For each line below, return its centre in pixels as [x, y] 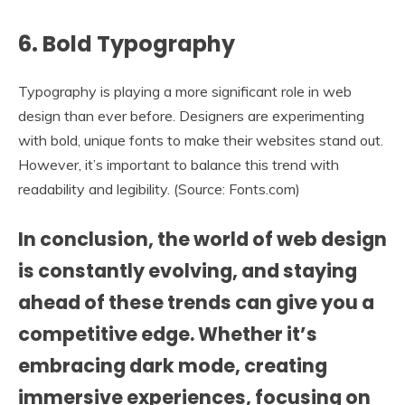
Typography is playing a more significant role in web [185, 92]
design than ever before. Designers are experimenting [191, 116]
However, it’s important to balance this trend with [179, 165]
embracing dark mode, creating [173, 366]
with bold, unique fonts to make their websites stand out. [201, 141]
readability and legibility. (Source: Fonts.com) [159, 189]
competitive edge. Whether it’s [168, 334]
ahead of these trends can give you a [196, 303]
